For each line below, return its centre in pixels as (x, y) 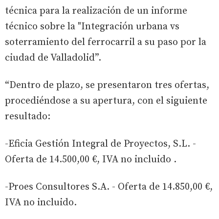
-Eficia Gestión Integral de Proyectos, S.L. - (100, 144)
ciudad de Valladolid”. (53, 58)
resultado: (28, 116)
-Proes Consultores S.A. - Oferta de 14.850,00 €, (109, 187)
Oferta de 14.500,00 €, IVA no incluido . (91, 159)
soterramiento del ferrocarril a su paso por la (106, 42)
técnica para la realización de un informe (96, 11)
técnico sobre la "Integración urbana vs (92, 26)
